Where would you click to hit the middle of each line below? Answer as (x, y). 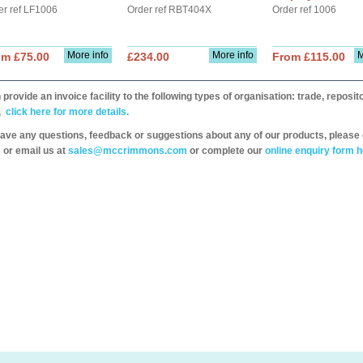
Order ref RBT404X (169, 10)
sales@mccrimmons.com (128, 151)
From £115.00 (309, 57)
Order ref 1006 (304, 10)
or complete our (226, 151)
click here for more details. (66, 112)
